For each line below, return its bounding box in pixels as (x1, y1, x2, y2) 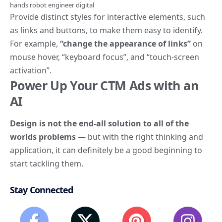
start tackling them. (10, 158, 83, 169)
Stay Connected (10, 184, 73, 196)
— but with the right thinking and (76, 131, 203, 143)
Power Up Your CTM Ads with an (10, 76, 198, 94)
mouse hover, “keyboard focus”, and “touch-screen (10, 51, 199, 62)
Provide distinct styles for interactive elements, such (10, 11, 205, 22)
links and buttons (20, 24, 86, 36)
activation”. (10, 64, 52, 76)
